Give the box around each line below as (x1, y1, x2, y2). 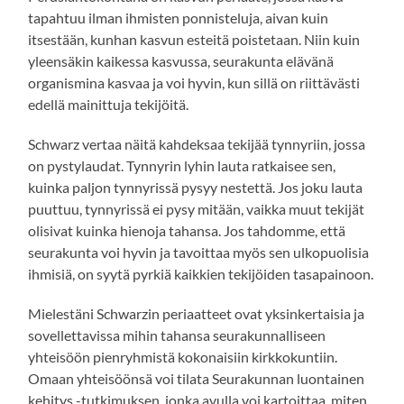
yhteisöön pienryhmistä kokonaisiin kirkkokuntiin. (28, 348, 338, 366)
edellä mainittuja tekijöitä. (28, 96, 189, 114)
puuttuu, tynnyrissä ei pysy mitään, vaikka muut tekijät (28, 200, 365, 218)
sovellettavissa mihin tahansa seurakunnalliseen (28, 326, 326, 344)
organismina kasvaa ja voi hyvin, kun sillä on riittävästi (28, 74, 361, 92)
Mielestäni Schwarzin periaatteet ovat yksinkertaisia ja (28, 305, 365, 323)
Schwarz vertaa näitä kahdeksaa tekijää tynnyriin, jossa (28, 135, 366, 153)
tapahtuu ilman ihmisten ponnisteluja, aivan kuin (28, 9, 329, 27)
